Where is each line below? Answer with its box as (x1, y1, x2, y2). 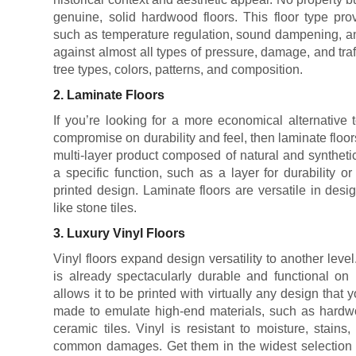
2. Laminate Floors (53, 88, 165, 102)
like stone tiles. (53, 201, 137, 215)
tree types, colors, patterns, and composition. (53, 63, 304, 76)
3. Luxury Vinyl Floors (53, 226, 186, 240)
